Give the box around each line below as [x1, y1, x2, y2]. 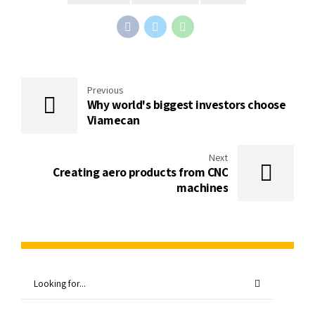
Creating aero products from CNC [53, 164, 228, 181]
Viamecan [87, 112, 140, 129]
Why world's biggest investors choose [87, 96, 285, 113]
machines [176, 179, 228, 196]
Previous [87, 83, 123, 97]
